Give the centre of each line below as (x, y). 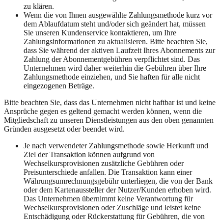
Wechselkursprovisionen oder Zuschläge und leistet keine (112, 207)
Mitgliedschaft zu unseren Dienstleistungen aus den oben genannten (109, 120)
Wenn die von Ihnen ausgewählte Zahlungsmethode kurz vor (118, 15)
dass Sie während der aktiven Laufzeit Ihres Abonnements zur (119, 50)
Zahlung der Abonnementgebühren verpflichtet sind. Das (112, 59)
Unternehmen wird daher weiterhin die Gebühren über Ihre (115, 68)
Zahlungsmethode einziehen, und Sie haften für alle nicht (112, 77)
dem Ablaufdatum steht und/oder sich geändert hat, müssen (115, 24)
